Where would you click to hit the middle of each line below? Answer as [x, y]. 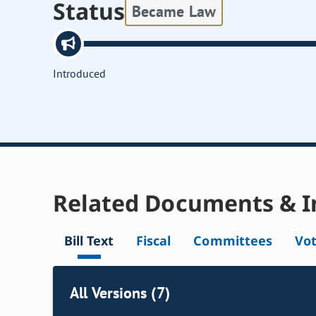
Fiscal [154, 241]
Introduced [80, 74]
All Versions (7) [120, 292]
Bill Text [89, 241]
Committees [233, 241]
